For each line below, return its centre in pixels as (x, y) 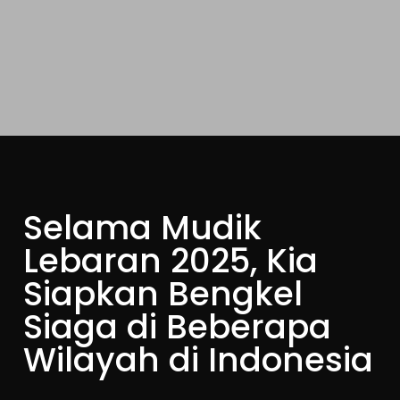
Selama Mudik (143, 228)
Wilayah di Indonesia (199, 360)
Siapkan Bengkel (163, 294)
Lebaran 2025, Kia (171, 261)
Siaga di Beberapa (178, 327)
